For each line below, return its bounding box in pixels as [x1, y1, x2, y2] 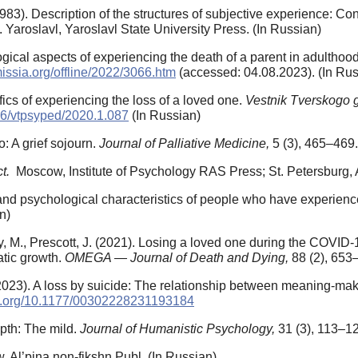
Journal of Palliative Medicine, [99, 137, 272, 151]
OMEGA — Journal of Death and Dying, [65, 251, 292, 265]
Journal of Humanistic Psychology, [80, 322, 278, 336]
